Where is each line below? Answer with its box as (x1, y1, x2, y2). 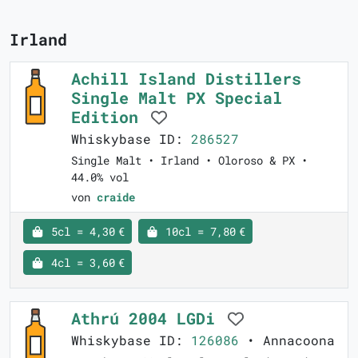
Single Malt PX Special (71, 87, 282, 109)
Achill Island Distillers (71, 68, 301, 89)
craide (97, 189, 135, 205)
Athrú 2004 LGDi (71, 308, 225, 329)
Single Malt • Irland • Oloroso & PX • (71, 153, 308, 169)
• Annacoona (239, 332, 335, 349)
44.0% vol (71, 169, 129, 185)
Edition (71, 106, 148, 128)
